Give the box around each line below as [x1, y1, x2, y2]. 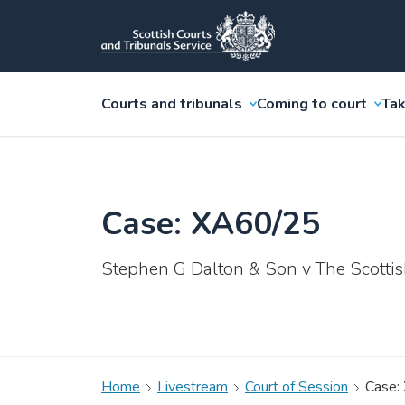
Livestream [157, 377, 228, 397]
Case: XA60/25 [101, 202, 320, 245]
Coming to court [257, 94, 367, 114]
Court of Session [245, 377, 348, 397]
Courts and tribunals [101, 94, 242, 114]
